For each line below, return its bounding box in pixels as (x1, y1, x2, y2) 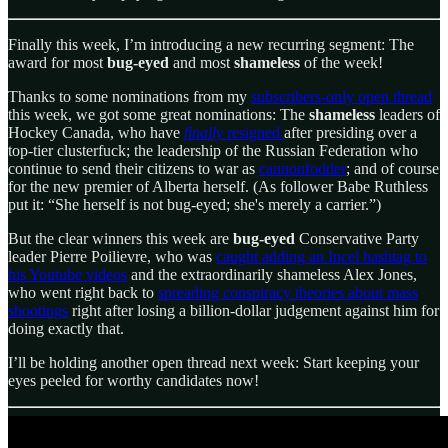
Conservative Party (295, 230, 419, 248)
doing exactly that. (8, 320, 124, 338)
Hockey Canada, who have (8, 124, 184, 142)
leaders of (375, 106, 440, 124)
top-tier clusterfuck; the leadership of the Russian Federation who (8, 142, 418, 160)
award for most (8, 54, 107, 72)
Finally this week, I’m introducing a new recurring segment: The (8, 36, 414, 54)
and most (169, 54, 234, 72)
